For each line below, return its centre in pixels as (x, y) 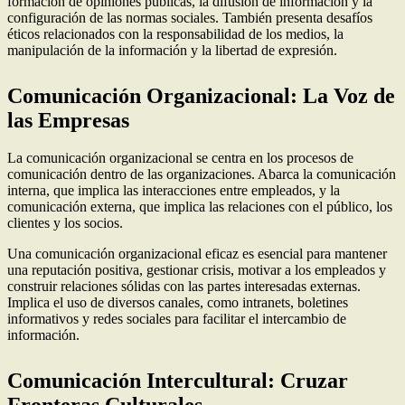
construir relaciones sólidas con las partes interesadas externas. (184, 287)
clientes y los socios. (65, 223)
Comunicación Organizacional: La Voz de (201, 95)
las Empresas (68, 120)
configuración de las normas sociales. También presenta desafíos (190, 17)
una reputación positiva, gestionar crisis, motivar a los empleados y (197, 270)
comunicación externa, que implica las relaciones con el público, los (200, 207)
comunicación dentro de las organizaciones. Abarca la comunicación (202, 174)
